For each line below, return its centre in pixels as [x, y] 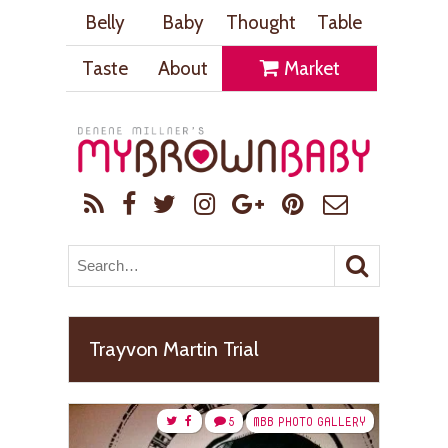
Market [309, 68]
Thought [261, 22]
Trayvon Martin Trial [174, 348]
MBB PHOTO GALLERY [309, 421]
